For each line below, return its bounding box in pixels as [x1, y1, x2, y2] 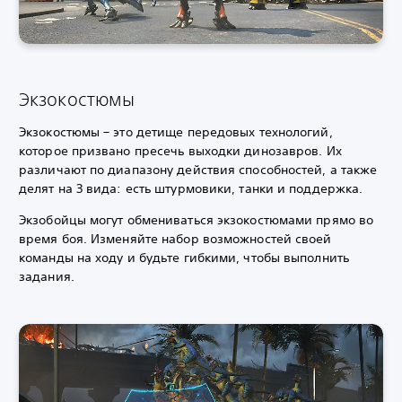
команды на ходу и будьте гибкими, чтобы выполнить [19, 249, 349, 266]
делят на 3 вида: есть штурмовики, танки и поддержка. [19, 179, 367, 197]
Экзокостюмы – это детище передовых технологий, [19, 123, 333, 140]
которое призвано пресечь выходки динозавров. [19, 142, 327, 159]
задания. [19, 267, 74, 284]
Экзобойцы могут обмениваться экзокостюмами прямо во [19, 211, 374, 228]
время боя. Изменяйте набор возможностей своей [19, 230, 332, 247]
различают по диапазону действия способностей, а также [19, 161, 378, 178]
